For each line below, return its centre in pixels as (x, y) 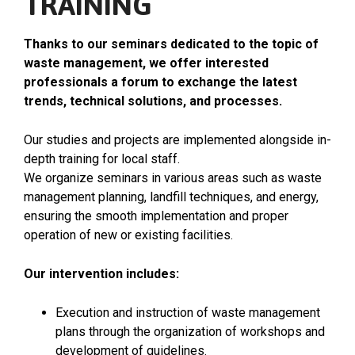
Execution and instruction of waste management (188, 312)
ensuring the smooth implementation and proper (156, 216)
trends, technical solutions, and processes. (153, 101)
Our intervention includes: (101, 273)
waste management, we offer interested (146, 63)
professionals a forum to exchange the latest (160, 82)
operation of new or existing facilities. (128, 235)
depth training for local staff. (102, 158)
